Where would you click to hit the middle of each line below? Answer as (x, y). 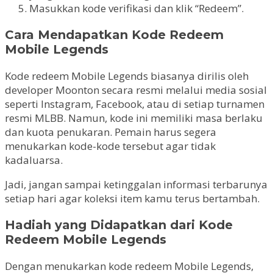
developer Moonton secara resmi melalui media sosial (136, 90)
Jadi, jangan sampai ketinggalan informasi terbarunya (136, 184)
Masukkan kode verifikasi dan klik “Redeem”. (136, 8)
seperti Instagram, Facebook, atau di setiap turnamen (135, 104)
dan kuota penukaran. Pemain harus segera (111, 132)
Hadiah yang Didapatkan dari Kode (119, 225)
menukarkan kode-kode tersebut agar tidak (110, 146)
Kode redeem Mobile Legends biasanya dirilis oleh (127, 76)
